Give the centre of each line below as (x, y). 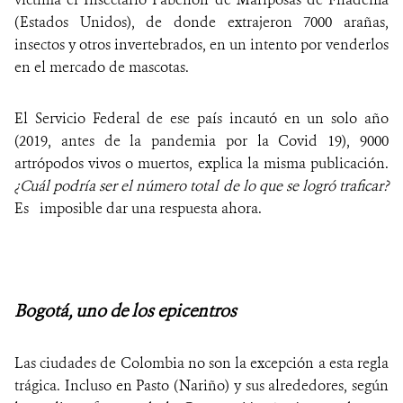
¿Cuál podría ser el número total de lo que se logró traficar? (201, 186)
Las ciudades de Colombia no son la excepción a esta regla (201, 363)
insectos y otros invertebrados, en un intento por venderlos (201, 45)
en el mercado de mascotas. (102, 67)
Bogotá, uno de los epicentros (125, 311)
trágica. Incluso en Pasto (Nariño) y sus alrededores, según (201, 386)
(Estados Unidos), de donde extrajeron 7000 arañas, (201, 22)
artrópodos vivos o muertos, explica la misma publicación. (201, 164)
